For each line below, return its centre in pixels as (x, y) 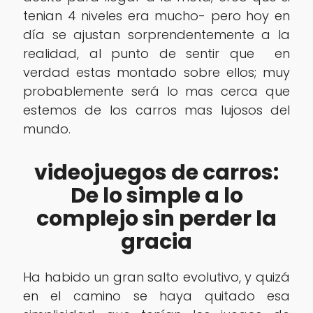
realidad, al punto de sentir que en (156, 53)
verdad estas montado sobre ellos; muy (156, 72)
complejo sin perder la (156, 219)
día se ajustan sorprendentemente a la (156, 34)
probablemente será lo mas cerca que (156, 91)
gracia (156, 242)
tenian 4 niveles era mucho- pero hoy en (156, 15)
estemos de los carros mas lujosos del (156, 110)
